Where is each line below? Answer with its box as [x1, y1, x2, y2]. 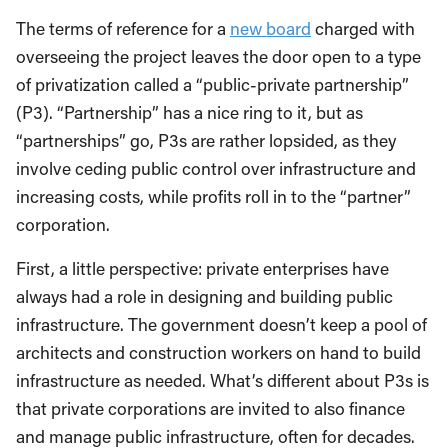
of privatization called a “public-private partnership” [16, 72, 409, 96]
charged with [311, 16, 415, 40]
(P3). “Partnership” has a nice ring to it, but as [16, 100, 363, 124]
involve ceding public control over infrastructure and [16, 156, 416, 180]
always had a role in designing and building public [16, 284, 393, 308]
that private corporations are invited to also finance [16, 396, 405, 420]
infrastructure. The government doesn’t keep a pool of [16, 312, 427, 336]
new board [230, 16, 311, 40]
